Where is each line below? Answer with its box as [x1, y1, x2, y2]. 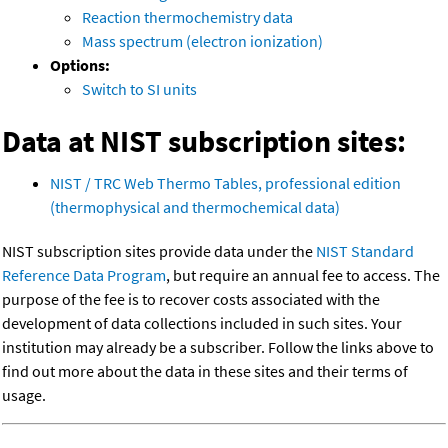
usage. [2, 385, 46, 406]
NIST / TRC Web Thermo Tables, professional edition [50, 173, 401, 194]
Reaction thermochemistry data [82, 7, 293, 28]
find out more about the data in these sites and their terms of [2, 361, 408, 382]
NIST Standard [316, 241, 414, 262]
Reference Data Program [2, 265, 166, 286]
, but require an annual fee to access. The [166, 265, 440, 286]
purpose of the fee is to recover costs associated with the [2, 289, 380, 310]
